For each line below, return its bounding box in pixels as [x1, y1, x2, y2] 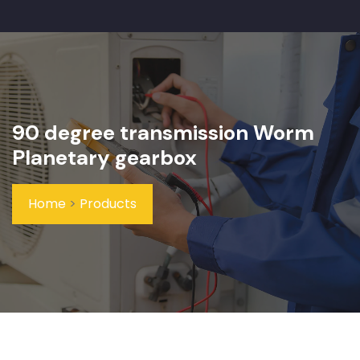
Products [80, 194, 137, 213]
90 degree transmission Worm [12, 119, 314, 146]
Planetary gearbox [12, 144, 197, 171]
